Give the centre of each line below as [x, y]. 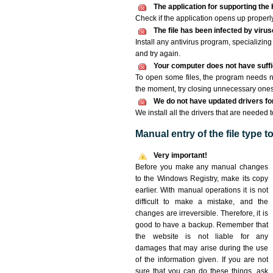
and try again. [158, 54]
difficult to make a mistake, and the [202, 202]
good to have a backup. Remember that [202, 225]
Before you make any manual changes [202, 167]
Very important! [180, 155]
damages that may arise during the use [202, 248]
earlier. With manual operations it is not [202, 190]
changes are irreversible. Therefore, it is [202, 213]
